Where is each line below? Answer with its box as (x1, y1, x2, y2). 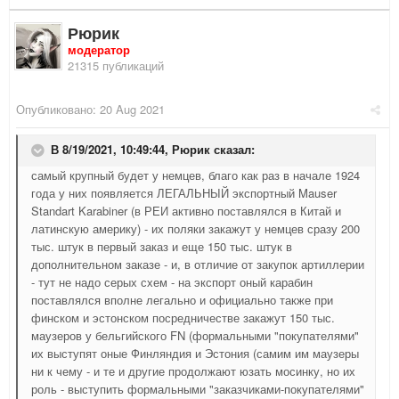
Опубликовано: (16, 101, 100, 118)
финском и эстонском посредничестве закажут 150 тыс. (31, 309, 335, 327)
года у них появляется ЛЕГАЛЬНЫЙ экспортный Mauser (31, 184, 337, 202)
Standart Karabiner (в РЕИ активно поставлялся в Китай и (31, 202, 341, 220)
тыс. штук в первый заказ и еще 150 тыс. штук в (31, 238, 292, 256)
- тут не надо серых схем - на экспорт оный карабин (31, 273, 313, 291)
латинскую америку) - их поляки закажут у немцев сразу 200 (31, 220, 360, 238)
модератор (68, 41, 130, 59)
